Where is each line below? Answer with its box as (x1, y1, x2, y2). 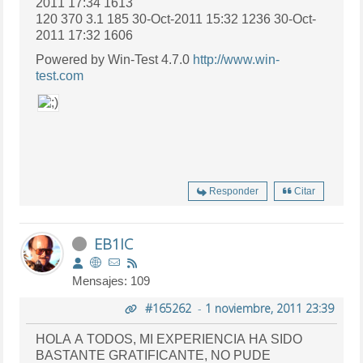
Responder (208, 185, 258, 197)
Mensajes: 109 (72, 273, 151, 288)
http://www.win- (193, 52, 280, 66)
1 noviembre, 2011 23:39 (204, 300, 334, 316)
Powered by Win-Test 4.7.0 (36, 52, 194, 66)
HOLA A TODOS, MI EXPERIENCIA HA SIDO (36, 331, 303, 346)
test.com (36, 68, 84, 83)
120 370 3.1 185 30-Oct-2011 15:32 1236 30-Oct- (36, 11, 318, 26)
